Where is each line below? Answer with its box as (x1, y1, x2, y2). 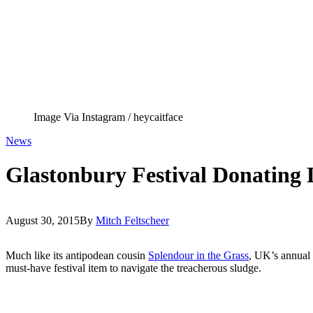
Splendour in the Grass (148, 249, 249, 261)
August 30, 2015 (6, 214, 80, 226)
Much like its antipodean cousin (6, 249, 148, 261)
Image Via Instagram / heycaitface (34, 111, 183, 123)
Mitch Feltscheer (96, 214, 169, 226)
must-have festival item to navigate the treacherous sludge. (6, 261, 261, 274)
